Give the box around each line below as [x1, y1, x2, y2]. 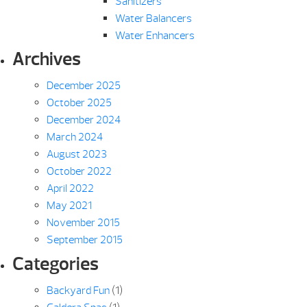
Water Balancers [114, 12, 192, 26]
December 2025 [46, 79, 121, 93]
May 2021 [46, 199, 92, 213]
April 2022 [46, 182, 94, 196]
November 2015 [46, 216, 120, 230]
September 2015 [46, 233, 123, 247]
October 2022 [46, 164, 112, 179]
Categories [12, 251, 99, 275]
